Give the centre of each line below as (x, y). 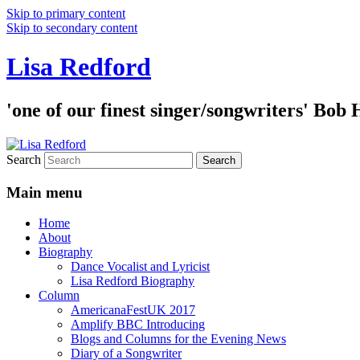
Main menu (45, 192)
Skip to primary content (66, 13)
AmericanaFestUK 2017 (133, 310)
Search (24, 159)
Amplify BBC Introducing (138, 325)
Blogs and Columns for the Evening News (178, 339)
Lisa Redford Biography (133, 281)
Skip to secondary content (72, 28)
